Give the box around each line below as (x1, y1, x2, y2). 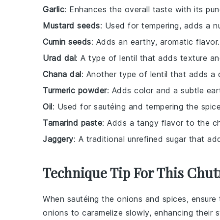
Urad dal (43, 53, 76, 63)
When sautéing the (43, 194, 117, 204)
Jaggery (43, 134, 74, 144)
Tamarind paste (43, 118, 102, 128)
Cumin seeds (43, 37, 91, 47)
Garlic (43, 4, 64, 14)
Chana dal (43, 69, 82, 79)
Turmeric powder (43, 85, 107, 95)
